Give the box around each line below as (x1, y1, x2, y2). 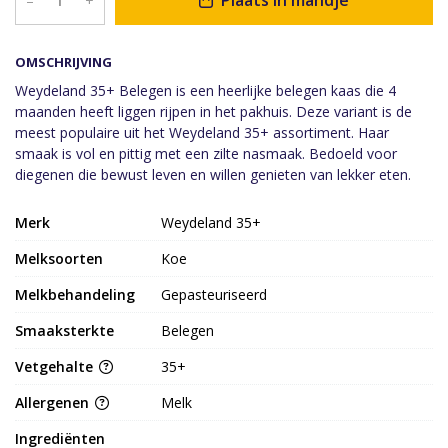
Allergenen (15, 393, 93, 413)
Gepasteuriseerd (161, 285, 268, 305)
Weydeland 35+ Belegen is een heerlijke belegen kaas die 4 (15, 81, 396, 101)
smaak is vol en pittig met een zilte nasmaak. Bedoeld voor (15, 144, 397, 164)
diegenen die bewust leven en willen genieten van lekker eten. (15, 165, 411, 185)
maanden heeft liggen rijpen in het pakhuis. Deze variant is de (15, 102, 412, 122)
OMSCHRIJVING (15, 53, 112, 72)
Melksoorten (15, 249, 103, 269)
